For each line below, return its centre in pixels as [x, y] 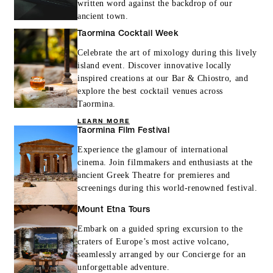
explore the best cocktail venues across [150, 91]
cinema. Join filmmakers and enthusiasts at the [165, 162]
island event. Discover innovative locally [154, 65]
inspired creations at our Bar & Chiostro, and [163, 78]
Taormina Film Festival [124, 131]
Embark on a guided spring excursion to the [160, 229]
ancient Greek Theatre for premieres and [154, 175]
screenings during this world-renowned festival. [168, 188]
